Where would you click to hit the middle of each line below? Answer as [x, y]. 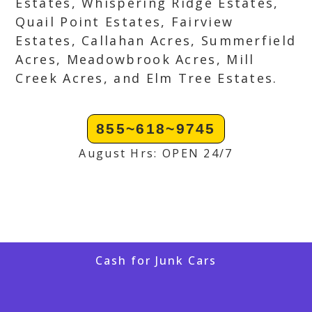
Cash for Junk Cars [156, 260]
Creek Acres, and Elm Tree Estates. [147, 78]
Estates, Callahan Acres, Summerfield [156, 40]
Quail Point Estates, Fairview [125, 22]
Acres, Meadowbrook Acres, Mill [135, 59]
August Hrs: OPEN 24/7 [156, 153]
